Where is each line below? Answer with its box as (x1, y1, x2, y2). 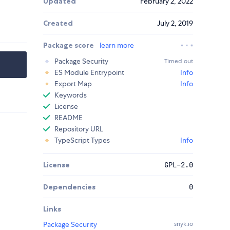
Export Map (54, 79, 92, 89)
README (54, 113, 83, 123)
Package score (43, 41, 95, 50)
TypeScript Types (54, 136, 110, 145)
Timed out (164, 57, 193, 66)
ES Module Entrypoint (54, 68, 124, 78)
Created (43, 18, 73, 28)
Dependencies (43, 182, 95, 192)
